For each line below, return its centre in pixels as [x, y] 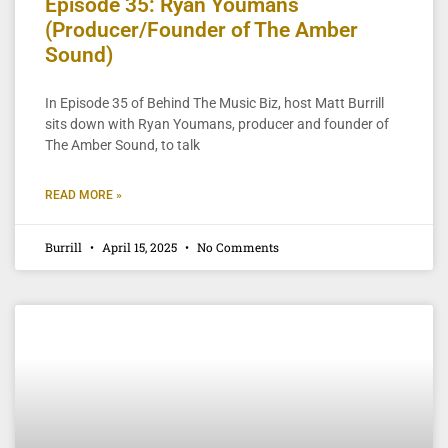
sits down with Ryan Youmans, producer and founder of [217, 123]
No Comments [236, 246]
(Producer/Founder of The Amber [201, 29]
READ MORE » [83, 194]
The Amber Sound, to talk [122, 144]
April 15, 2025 [139, 246]
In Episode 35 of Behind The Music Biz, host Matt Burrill [214, 102]
